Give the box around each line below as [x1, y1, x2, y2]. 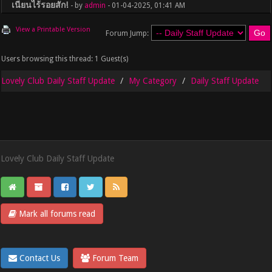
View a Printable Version [16, 25, 91, 34]
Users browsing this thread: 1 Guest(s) [1, 55, 129, 64]
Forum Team [90, 253, 138, 263]
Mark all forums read [16, 209, 95, 219]
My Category [129, 76, 177, 86]
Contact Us [17, 253, 60, 263]
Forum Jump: [105, 29, 149, 38]
